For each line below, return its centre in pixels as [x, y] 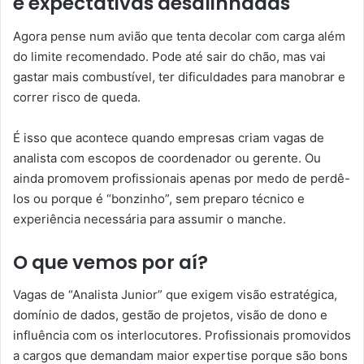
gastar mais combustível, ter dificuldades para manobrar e [179, 76]
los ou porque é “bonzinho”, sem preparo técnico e [159, 198]
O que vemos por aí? [110, 262]
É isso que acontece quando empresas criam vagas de [169, 137]
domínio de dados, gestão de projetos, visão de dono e [170, 315]
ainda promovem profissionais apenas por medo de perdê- [182, 178]
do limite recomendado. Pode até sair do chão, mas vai [169, 56]
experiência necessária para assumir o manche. [149, 219]
